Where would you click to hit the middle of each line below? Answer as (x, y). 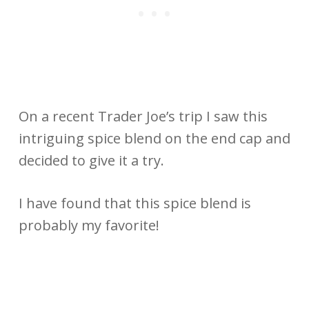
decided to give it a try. (91, 160)
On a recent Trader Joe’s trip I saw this (143, 116)
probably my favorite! (89, 225)
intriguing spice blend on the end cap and (154, 138)
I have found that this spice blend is (134, 203)
